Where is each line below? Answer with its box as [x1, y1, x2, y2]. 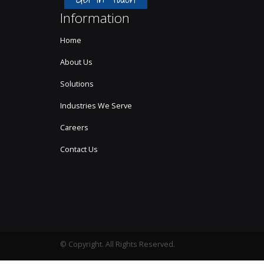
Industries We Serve [60, 101, 132, 111]
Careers [60, 123, 88, 133]
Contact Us [60, 144, 98, 154]
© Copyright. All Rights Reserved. [60, 239, 175, 249]
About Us [60, 57, 93, 67]
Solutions [60, 79, 94, 89]
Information [60, 9, 130, 27]
